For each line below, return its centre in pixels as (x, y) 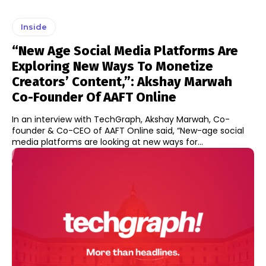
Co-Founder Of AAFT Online (94, 97)
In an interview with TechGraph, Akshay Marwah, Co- (121, 119)
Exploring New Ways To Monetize (113, 66)
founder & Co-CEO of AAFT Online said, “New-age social (128, 130)
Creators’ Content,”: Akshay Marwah (122, 81)
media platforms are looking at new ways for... (107, 142)
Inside (34, 26)
